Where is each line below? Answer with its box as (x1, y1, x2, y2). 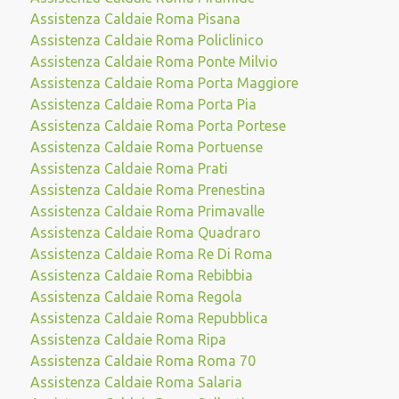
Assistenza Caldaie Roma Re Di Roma (29, 246, 273, 262)
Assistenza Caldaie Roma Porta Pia (29, 96, 256, 112)
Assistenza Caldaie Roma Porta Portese (29, 118, 286, 134)
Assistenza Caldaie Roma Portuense (29, 139, 263, 155)
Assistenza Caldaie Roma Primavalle (29, 203, 265, 219)
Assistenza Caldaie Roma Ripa (29, 331, 226, 347)
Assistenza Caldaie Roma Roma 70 (29, 353, 256, 369)
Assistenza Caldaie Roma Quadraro (29, 224, 261, 240)
